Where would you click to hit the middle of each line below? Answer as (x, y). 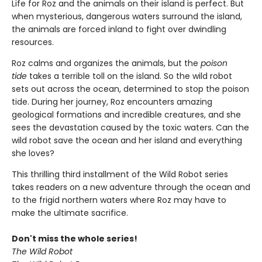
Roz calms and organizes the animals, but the (106, 63)
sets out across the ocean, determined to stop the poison (130, 89)
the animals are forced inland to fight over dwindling (119, 29)
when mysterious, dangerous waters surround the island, (127, 16)
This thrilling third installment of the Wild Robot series (120, 174)
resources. (33, 42)
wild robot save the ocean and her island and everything (127, 140)
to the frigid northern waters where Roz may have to (119, 200)
